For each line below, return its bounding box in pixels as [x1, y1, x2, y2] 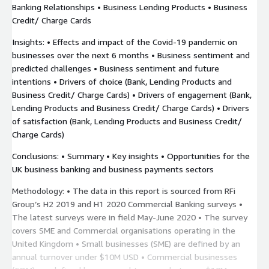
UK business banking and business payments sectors [12, 163, 214, 174]
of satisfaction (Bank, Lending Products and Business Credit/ [12, 115, 242, 126]
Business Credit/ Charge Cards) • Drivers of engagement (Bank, [12, 89, 252, 100]
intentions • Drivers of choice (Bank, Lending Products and [12, 76, 232, 86]
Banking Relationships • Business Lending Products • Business [12, 1, 247, 12]
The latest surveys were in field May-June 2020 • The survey [12, 211, 247, 222]
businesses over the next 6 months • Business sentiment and [12, 49, 250, 60]
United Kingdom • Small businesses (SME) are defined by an [12, 238, 240, 249]
